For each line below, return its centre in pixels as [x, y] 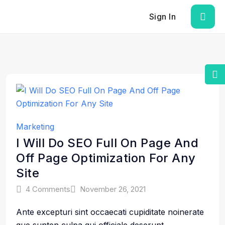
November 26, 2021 [113, 189]
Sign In [162, 17]
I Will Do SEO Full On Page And [107, 143]
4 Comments [48, 189]
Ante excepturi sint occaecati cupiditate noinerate [110, 212]
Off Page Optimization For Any [106, 158]
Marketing [35, 127]
